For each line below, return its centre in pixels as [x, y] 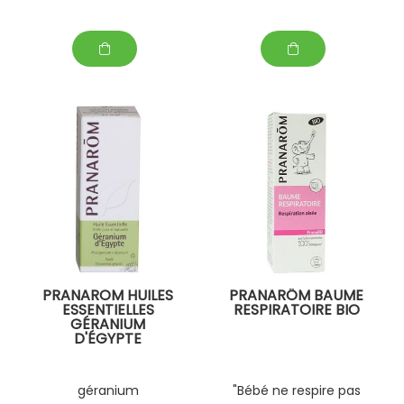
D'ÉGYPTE [108, 339]
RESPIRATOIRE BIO [296, 310]
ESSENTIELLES [108, 310]
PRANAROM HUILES [108, 296]
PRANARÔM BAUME [296, 296]
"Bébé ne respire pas [296, 390]
